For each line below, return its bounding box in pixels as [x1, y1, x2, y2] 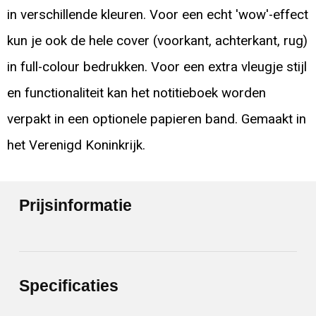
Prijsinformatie [19, 195, 133, 214]
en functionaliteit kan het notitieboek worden [6, 85, 266, 101]
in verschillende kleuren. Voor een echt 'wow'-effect [6, 6, 308, 23]
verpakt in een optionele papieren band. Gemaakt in [6, 111, 306, 127]
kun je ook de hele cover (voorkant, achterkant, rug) [6, 32, 308, 49]
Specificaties [19, 276, 119, 295]
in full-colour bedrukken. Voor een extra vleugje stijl [6, 59, 307, 75]
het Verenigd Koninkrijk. [6, 137, 145, 153]
